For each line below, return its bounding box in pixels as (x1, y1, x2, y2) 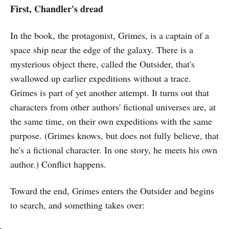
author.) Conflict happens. (10, 158, 106, 171)
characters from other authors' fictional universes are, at (10, 101, 216, 113)
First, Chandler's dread (10, 2, 103, 16)
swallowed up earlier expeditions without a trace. (10, 72, 191, 85)
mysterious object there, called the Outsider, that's (10, 58, 195, 71)
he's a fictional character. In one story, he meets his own (10, 144, 217, 156)
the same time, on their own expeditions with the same (10, 115, 212, 128)
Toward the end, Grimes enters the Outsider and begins (10, 185, 214, 197)
